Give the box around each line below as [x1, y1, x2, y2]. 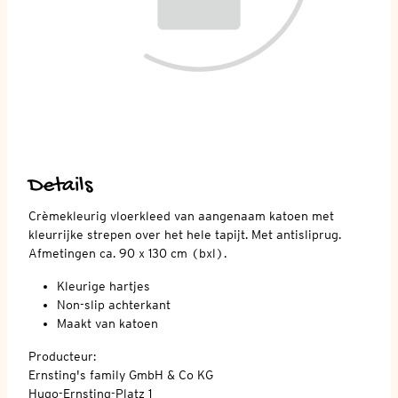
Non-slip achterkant [57, 297, 171, 312]
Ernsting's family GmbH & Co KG [28, 367, 213, 382]
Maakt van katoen [57, 315, 158, 330]
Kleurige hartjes [57, 278, 150, 293]
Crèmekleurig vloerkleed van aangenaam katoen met [28, 208, 334, 223]
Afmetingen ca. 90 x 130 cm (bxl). [28, 245, 227, 260]
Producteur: [28, 348, 96, 363]
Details [28, 172, 92, 199]
